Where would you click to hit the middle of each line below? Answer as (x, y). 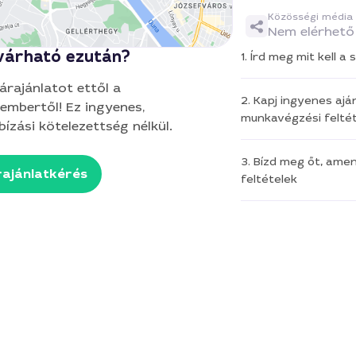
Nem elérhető (311, 31)
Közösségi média (310, 17)
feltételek (269, 179)
